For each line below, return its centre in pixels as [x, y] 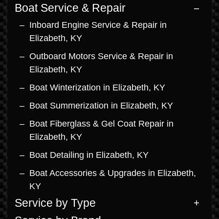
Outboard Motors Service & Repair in [101, 56]
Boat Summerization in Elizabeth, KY [101, 105]
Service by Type [55, 203]
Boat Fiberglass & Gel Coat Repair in [101, 123]
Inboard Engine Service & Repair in [98, 25]
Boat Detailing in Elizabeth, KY [89, 155]
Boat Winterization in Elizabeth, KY [97, 87]
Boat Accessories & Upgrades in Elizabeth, [113, 173]
